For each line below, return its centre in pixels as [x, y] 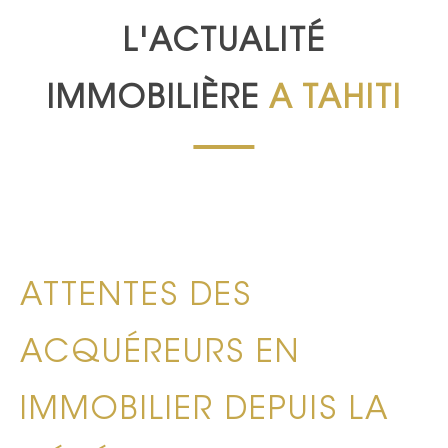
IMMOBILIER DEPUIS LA [205, 411]
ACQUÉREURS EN [160, 354]
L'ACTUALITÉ [224, 43]
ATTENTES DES [136, 297]
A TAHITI [335, 100]
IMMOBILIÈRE [157, 100]
